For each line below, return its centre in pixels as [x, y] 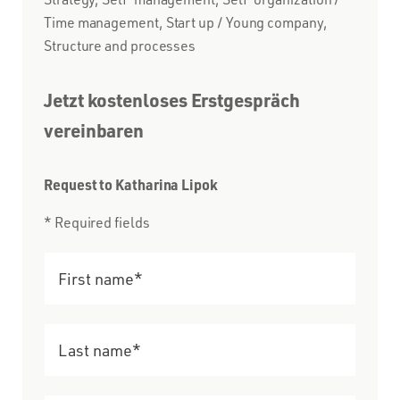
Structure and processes [120, 45]
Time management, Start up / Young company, [186, 22]
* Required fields [97, 222]
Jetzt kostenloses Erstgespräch [172, 99]
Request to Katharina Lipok [131, 184]
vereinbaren [94, 129]
